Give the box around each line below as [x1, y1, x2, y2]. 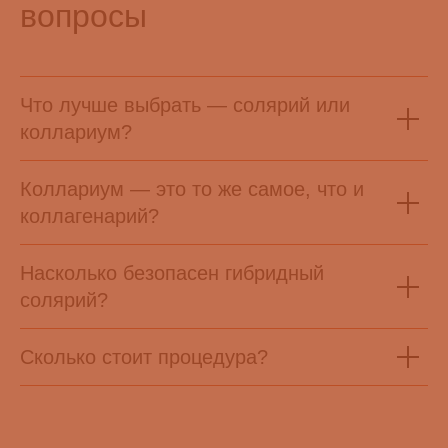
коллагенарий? [20, 205, 159, 227]
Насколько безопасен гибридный [20, 262, 324, 284]
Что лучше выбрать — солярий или [20, 94, 350, 116]
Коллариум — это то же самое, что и [20, 178, 364, 200]
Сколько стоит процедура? [20, 346, 268, 368]
